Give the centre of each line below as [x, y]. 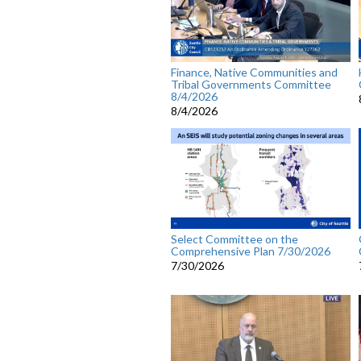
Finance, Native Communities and [254, 73]
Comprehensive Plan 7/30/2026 [251, 251]
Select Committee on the [234, 239]
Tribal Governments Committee [251, 85]
